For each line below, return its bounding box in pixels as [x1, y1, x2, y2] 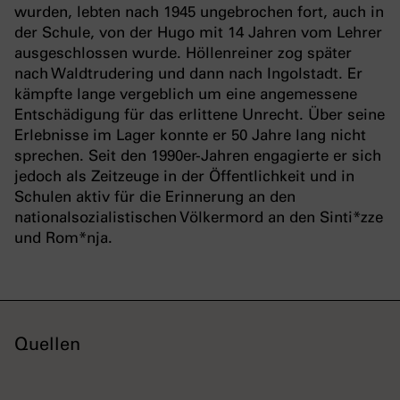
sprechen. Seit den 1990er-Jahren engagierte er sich [14, 146, 381, 165]
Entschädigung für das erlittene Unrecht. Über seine [14, 105, 385, 124]
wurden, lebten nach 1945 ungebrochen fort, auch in [14, 3, 384, 21]
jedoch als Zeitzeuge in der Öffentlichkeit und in [14, 167, 354, 186]
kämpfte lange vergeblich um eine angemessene [14, 85, 357, 104]
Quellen [14, 333, 80, 355]
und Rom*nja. [14, 229, 112, 247]
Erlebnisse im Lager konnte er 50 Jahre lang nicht [14, 126, 366, 145]
